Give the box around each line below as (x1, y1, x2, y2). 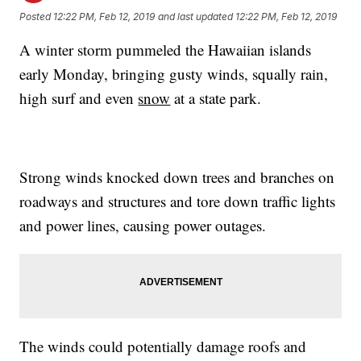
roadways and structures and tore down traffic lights (19, 191, 336, 212)
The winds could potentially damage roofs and (19, 336, 307, 357)
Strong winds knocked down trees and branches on (19, 167, 335, 188)
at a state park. (170, 88, 262, 109)
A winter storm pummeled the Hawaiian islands (19, 39, 312, 60)
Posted (19, 10, 54, 23)
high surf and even (19, 88, 139, 109)
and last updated (158, 10, 234, 23)
